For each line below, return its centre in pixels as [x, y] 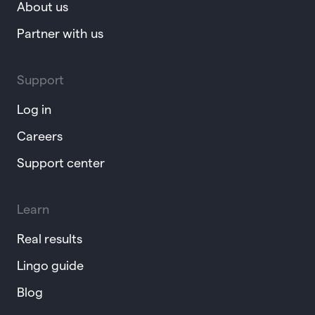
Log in [34, 109]
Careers [40, 136]
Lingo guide [50, 265]
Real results [50, 238]
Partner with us [60, 33]
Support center [61, 162]
